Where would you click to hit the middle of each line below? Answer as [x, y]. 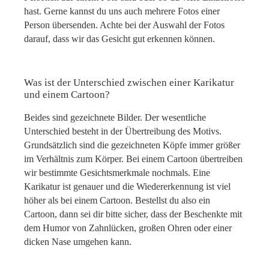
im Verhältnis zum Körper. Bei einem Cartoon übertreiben [133, 159]
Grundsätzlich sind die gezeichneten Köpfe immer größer [132, 145]
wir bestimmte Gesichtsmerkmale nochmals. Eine [117, 173]
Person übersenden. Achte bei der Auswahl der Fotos [124, 25]
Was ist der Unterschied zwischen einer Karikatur [129, 83]
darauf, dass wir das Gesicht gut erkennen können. [119, 39]
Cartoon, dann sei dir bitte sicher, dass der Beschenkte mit [133, 214]
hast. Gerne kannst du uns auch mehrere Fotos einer [122, 11]
